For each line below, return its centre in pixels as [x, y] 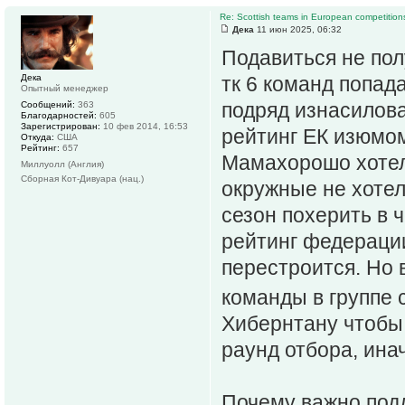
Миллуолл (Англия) [62, 165]
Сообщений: [48, 105]
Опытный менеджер [65, 89]
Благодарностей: [59, 116]
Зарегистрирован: [61, 127]
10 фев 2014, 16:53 [144, 127]
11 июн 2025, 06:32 [298, 30]
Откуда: [38, 137]
